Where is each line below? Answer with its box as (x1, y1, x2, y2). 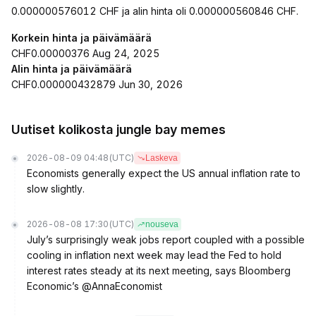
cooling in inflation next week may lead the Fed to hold (27, 249, 281, 261)
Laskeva (145, 153, 178, 163)
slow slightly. (27, 183, 85, 195)
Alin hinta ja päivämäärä (11, 63, 132, 75)
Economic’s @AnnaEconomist (27, 280, 162, 292)
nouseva (145, 219, 178, 229)
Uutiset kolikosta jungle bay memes (11, 122, 226, 137)
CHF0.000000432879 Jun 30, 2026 (11, 78, 183, 90)
